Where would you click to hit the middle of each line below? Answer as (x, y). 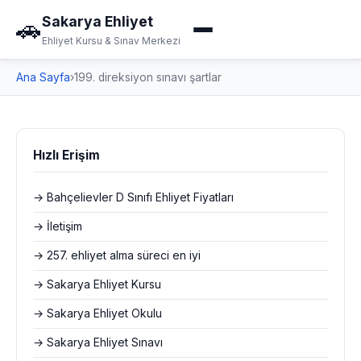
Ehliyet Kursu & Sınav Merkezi (111, 41)
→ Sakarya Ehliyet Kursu (97, 284)
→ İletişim (58, 226)
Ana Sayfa (43, 77)
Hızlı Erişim (66, 155)
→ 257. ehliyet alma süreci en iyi (117, 255)
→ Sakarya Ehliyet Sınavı (98, 342)
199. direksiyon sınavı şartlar (148, 77)
